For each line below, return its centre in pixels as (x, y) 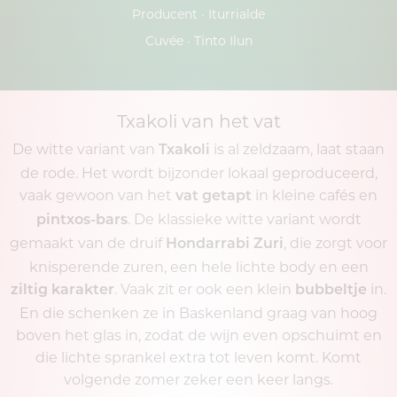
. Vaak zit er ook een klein (205, 289)
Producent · (168, 14)
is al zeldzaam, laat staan (297, 149)
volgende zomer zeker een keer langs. (198, 379)
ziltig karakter (62, 290)
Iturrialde (237, 14)
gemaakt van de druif (88, 243)
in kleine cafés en (315, 195)
